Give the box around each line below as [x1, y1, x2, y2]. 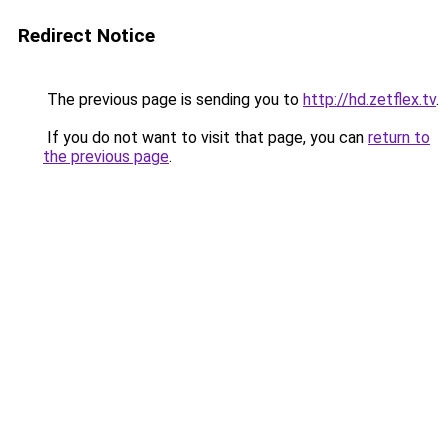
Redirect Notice [18, 24, 155, 47]
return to [368, 128, 430, 147]
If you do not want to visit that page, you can [43, 128, 368, 147]
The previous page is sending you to [43, 90, 303, 109]
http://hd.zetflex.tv [303, 90, 436, 109]
